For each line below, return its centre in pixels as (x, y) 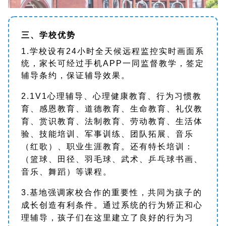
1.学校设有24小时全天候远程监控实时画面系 (113, 51)
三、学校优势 (54, 35)
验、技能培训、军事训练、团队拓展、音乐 (107, 134)
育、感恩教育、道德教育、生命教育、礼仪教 (112, 108)
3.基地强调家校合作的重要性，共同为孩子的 (112, 192)
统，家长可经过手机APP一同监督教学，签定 (113, 63)
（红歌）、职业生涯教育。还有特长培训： (107, 146)
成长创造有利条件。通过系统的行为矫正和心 (112, 205)
